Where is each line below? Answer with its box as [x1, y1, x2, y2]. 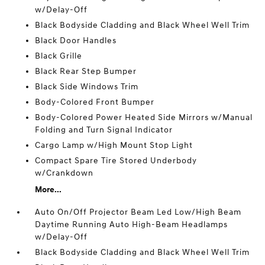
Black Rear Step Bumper [35, 66, 137, 76]
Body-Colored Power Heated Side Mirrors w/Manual [35, 112, 253, 122]
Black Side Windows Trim [35, 82, 139, 92]
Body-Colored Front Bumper [35, 97, 155, 107]
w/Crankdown [35, 168, 94, 178]
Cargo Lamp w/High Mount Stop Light [35, 140, 193, 150]
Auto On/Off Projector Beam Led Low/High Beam [35, 207, 242, 217]
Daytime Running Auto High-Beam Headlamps [35, 219, 228, 230]
